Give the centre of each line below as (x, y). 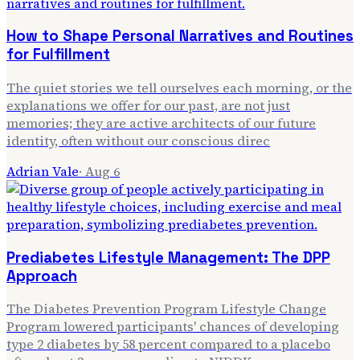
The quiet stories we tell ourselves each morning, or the (179, 88)
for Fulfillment (58, 55)
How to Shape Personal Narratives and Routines (180, 36)
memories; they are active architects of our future (161, 123)
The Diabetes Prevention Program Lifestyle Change (166, 309)
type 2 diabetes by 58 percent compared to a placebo (168, 344)
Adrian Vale (43, 172)
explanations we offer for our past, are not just (148, 106)
